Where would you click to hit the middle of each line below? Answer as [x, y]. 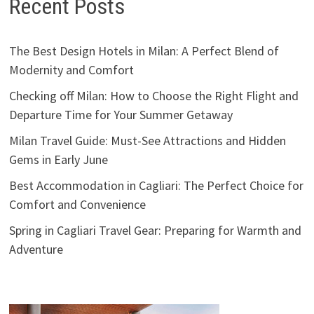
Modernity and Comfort [71, 70]
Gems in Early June [58, 160]
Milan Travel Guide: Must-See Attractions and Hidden [147, 141]
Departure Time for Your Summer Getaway [121, 115]
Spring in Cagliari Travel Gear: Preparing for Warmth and [155, 231]
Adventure [36, 250]
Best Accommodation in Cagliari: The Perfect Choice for [156, 186]
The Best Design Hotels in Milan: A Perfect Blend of [144, 51]
